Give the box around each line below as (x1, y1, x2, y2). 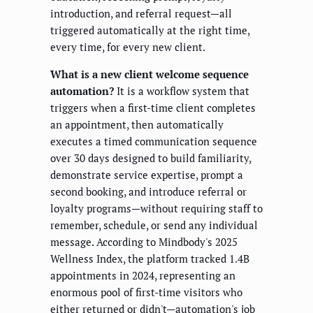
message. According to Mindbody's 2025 (50, 235, 238, 249)
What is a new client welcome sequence (50, 67, 249, 82)
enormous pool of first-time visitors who (50, 285, 242, 300)
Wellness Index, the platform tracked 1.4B (50, 252, 249, 266)
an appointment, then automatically (50, 117, 224, 132)
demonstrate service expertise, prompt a (50, 168, 243, 182)
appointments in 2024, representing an (50, 268, 235, 283)
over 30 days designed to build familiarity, (50, 151, 251, 166)
